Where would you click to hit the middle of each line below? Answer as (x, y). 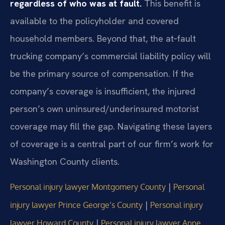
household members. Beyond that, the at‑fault (103, 39)
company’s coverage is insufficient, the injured (103, 91)
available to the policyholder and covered (94, 21)
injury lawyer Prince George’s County (76, 205)
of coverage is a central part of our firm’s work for (112, 144)
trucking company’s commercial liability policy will (110, 56)
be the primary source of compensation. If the (102, 74)
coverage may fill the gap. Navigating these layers (111, 127)
